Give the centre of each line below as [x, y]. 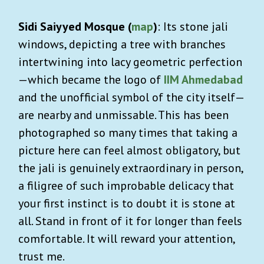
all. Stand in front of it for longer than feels [130, 221]
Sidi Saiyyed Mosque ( [75, 26]
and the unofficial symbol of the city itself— [131, 97]
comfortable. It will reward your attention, [126, 238]
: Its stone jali [193, 26]
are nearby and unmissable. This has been [123, 115]
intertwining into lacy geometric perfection [130, 62]
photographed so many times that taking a [128, 132]
